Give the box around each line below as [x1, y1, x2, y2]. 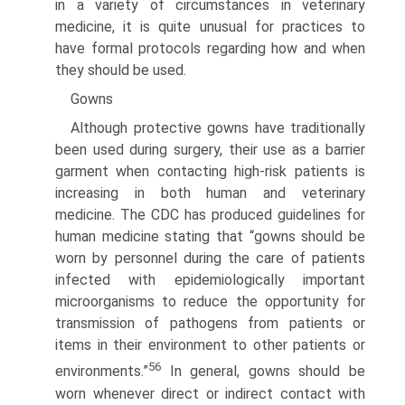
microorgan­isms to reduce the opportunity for [55, 293, 365, 311]
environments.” [55, 363, 148, 381]
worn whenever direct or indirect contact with [55, 384, 365, 402]
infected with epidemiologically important [55, 271, 365, 289]
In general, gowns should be [161, 363, 365, 381]
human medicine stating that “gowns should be [55, 228, 365, 246]
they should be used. [55, 61, 186, 80]
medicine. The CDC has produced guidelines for [55, 206, 365, 224]
